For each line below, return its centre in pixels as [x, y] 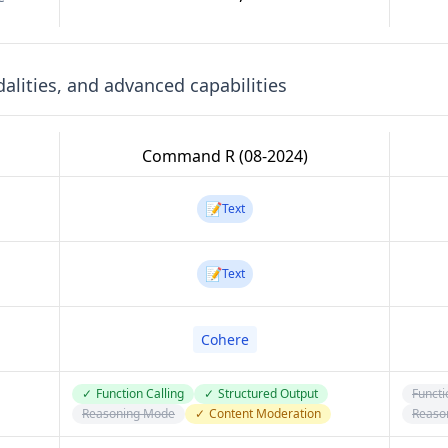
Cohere [224, 339]
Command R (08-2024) [224, 156]
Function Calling [140, 393]
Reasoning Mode [128, 413]
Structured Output [268, 393]
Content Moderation [265, 413]
